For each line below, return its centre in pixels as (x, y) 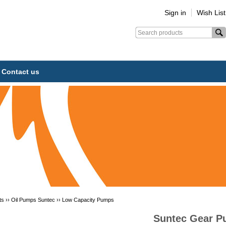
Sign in (175, 13)
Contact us (20, 72)
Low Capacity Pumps (88, 200)
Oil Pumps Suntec (33, 200)
